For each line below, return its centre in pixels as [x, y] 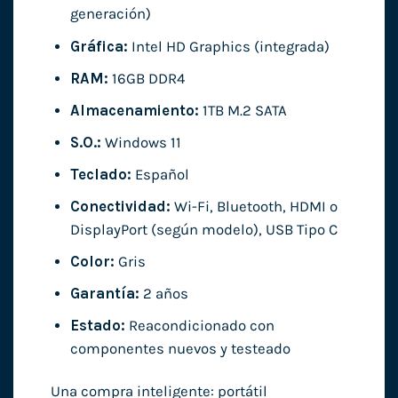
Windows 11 [141, 142]
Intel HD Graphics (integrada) [228, 46]
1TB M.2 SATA [243, 110]
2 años [163, 294]
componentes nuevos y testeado [180, 349]
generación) [110, 14]
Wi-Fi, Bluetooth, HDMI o [254, 206]
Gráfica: [99, 46]
